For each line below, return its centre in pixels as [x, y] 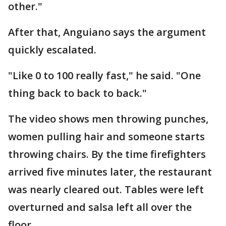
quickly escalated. [52, 50]
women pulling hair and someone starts [106, 136]
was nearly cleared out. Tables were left [106, 189]
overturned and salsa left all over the [100, 207]
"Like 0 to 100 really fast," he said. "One [104, 75]
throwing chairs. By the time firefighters [107, 154]
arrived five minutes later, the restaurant [110, 172]
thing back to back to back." [77, 93]
